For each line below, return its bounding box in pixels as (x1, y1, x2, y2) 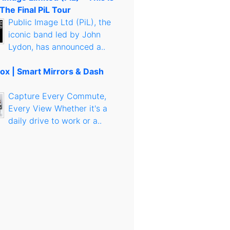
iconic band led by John (8, 29, 101, 40)
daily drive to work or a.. (8, 116, 102, 126)
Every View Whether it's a (8, 103, 107, 113)
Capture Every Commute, (8, 91, 106, 101)
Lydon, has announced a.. (8, 42, 105, 52)
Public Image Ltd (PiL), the (8, 17, 111, 27)
